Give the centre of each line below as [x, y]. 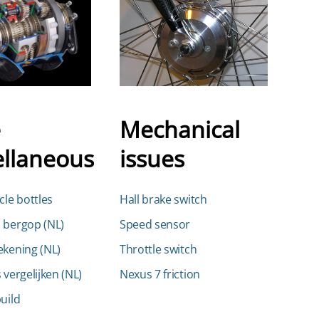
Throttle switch [158, 249]
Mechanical [180, 129]
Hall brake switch [163, 199]
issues [152, 158]
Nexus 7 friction [160, 274]
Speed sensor [155, 224]
